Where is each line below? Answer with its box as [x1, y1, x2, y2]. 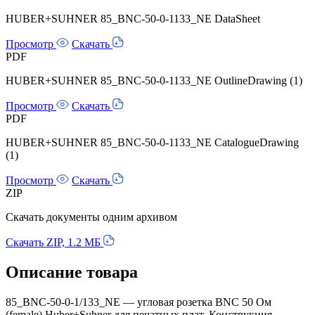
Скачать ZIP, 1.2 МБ [6, 236, 103, 248]
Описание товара [6, 262, 138, 281]
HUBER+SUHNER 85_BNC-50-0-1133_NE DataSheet [6, 12, 260, 25]
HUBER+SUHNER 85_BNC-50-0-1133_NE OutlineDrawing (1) [6, 74, 302, 86]
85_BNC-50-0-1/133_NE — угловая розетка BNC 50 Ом [6, 295, 271, 308]
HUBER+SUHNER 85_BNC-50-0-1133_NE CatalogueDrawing [6, 136, 299, 148]
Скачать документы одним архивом [6, 210, 177, 223]
